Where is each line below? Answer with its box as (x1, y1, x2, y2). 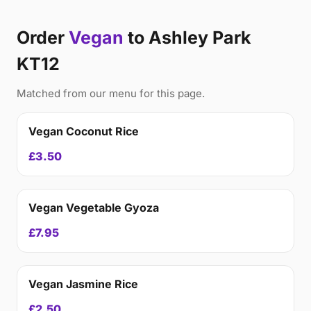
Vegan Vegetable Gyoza (28, 201, 159, 215)
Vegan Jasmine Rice (28, 277, 138, 291)
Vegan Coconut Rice (28, 124, 139, 138)
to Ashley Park (124, 27, 251, 48)
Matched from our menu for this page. (17, 87, 205, 100)
